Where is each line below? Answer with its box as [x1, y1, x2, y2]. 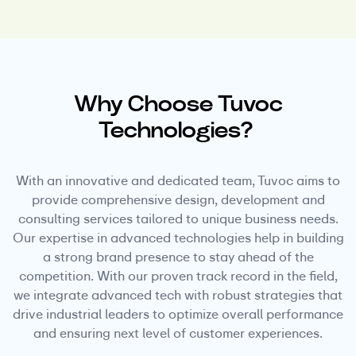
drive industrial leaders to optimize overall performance [13, 305, 343, 323]
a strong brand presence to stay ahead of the [42, 248, 314, 265]
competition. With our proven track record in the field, [18, 267, 338, 284]
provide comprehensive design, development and [31, 191, 325, 208]
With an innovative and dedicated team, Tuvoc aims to [16, 172, 340, 189]
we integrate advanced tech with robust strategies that [14, 286, 342, 304]
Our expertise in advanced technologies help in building [12, 229, 344, 246]
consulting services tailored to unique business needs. [17, 210, 339, 227]
